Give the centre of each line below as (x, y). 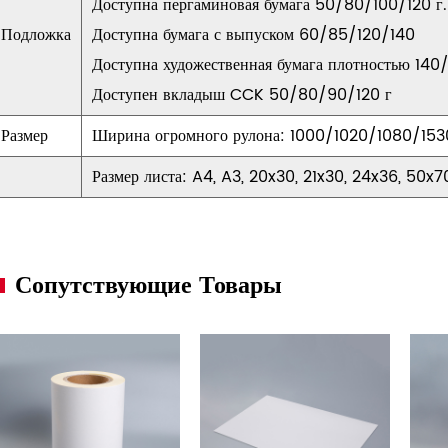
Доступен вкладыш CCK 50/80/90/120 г (242, 95)
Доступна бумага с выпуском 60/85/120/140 (253, 35)
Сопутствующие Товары (148, 286)
